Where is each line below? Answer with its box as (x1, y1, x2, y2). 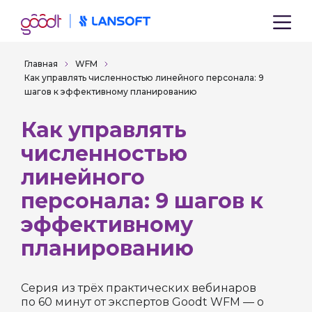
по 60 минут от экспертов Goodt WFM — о (21, 295, 264, 309)
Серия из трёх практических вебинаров (21, 281, 256, 295)
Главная (24, 58, 58, 69)
